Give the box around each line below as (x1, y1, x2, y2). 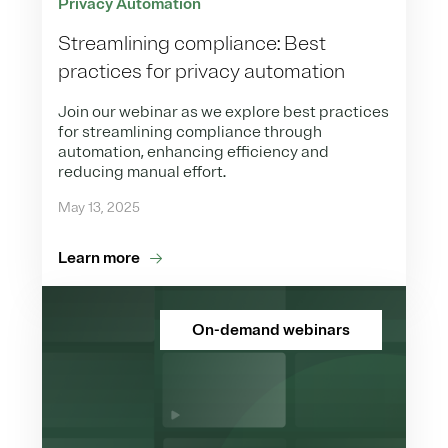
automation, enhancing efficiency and (58, 142, 329, 163)
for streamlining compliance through (58, 122, 322, 143)
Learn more (58, 248, 140, 269)
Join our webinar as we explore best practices (58, 102, 389, 123)
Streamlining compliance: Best (58, 31, 326, 57)
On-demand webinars (192, 320, 350, 341)
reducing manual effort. (58, 162, 226, 183)
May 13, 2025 (58, 199, 140, 217)
